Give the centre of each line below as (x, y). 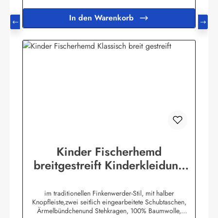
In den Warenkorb (101, 18)
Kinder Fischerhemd (109, 152)
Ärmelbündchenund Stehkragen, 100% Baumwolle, (109, 211)
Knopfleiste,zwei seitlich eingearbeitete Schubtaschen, (109, 202)
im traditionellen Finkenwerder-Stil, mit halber (109, 193)
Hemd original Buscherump (109, 179)
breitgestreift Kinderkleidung (109, 165)
